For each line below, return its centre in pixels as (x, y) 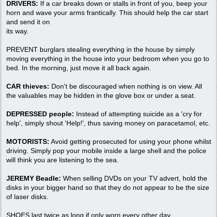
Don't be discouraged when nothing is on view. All (126, 86)
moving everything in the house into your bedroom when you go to (108, 58)
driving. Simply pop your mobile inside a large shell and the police (106, 150)
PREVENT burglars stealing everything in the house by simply (101, 49)
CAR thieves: (28, 86)
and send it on (28, 22)
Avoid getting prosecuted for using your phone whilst (130, 141)
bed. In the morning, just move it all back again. (79, 68)
